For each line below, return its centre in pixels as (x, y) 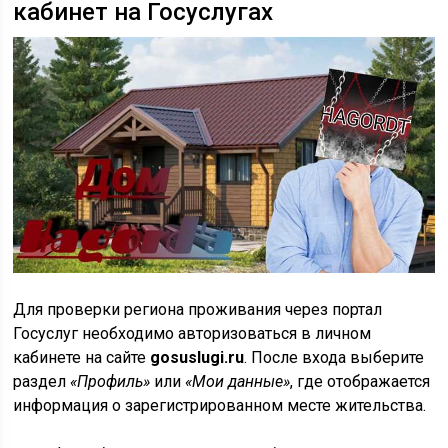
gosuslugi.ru (197, 357)
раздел (42, 381)
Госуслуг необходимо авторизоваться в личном (192, 333)
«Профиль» (110, 381)
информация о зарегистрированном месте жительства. (220, 405)
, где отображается (360, 381)
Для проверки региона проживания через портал (198, 309)
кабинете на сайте (82, 357)
